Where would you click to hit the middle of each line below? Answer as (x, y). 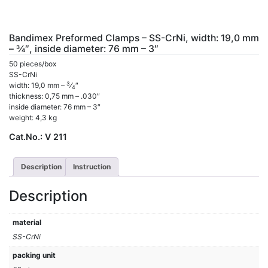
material (27, 222)
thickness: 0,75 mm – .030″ (54, 96)
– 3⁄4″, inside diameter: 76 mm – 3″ (84, 49)
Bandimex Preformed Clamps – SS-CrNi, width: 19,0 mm (134, 38)
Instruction (92, 167)
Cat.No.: (27, 137)
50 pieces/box (33, 64)
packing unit (34, 255)
